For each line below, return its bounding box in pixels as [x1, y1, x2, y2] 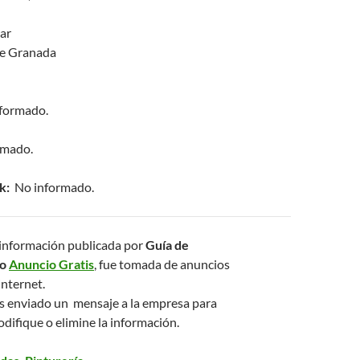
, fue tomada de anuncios [94, 256, 230, 272]
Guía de [145, 237, 189, 252]
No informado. [10, 179, 94, 194]
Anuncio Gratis [9, 256, 94, 272]
